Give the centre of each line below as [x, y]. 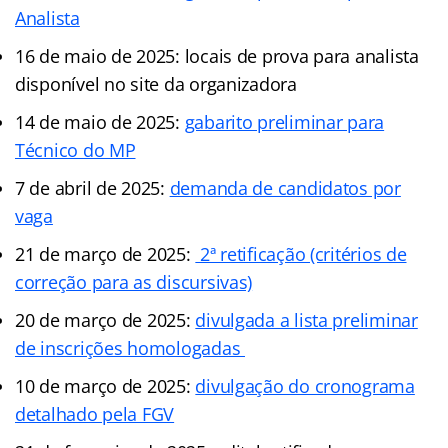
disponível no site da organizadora [156, 83]
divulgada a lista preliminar [306, 319]
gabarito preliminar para [284, 121]
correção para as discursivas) [134, 281]
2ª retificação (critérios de [301, 253]
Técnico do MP [75, 149]
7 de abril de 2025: [92, 187]
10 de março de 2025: [105, 385]
